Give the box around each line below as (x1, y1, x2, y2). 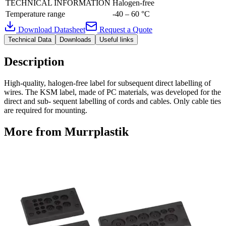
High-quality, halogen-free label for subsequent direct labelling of (4, 78, 211, 87)
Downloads (60, 35, 91, 43)
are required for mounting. (4, 105, 87, 115)
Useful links (99, 35, 134, 43)
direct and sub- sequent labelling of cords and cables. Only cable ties (4, 96, 221, 105)
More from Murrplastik (4, 125, 129, 138)
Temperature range (6, 9, 65, 18)
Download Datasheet (18, 25, 85, 34)
